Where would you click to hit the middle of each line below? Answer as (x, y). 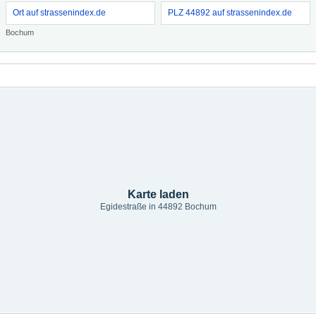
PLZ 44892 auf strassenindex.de (230, 13)
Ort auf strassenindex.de (59, 13)
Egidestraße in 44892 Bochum (158, 207)
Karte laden (158, 194)
